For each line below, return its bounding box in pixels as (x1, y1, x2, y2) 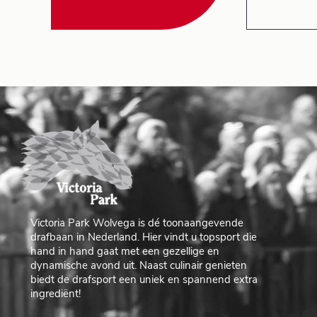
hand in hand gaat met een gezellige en (30, 246, 220, 258)
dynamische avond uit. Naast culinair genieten (30, 260, 248, 272)
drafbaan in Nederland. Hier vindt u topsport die (30, 232, 258, 243)
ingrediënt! (30, 289, 81, 300)
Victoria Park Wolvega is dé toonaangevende (30, 218, 244, 229)
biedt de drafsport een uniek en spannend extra (30, 275, 258, 286)
